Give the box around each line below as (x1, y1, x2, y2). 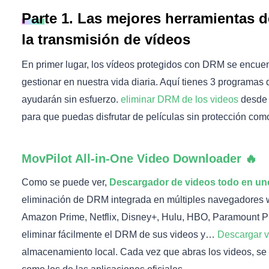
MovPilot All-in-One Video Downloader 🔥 (22, 152, 257, 165)
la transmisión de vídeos (22, 31, 190, 47)
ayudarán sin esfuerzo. (22, 94, 121, 104)
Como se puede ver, (22, 177, 109, 187)
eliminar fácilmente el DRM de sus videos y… (22, 229, 217, 240)
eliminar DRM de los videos (121, 94, 238, 104)
